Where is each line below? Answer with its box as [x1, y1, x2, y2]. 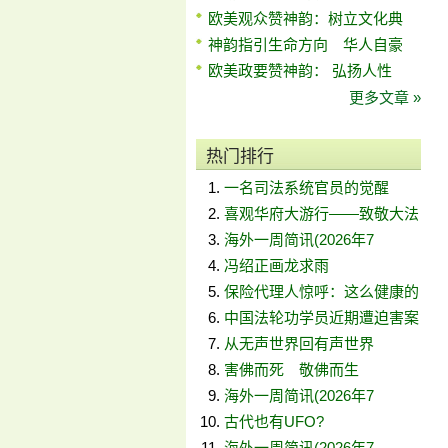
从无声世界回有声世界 [224, 335, 374, 352]
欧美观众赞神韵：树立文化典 [208, 10, 403, 27]
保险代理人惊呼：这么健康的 [224, 283, 419, 300]
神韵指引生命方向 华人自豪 [208, 36, 403, 53]
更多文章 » [349, 89, 421, 106]
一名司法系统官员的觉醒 [224, 179, 389, 196]
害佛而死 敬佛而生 [224, 361, 359, 378]
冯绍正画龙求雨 [224, 257, 329, 274]
